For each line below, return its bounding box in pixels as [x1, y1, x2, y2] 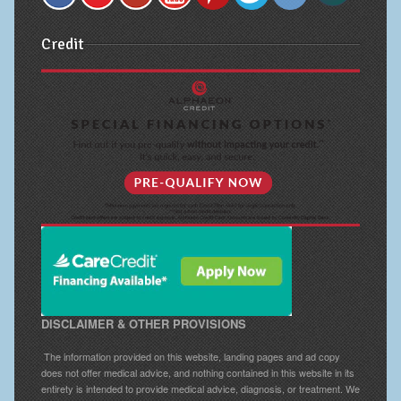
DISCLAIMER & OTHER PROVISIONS [40, 314, 246, 332]
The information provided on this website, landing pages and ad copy [40, 348, 340, 363]
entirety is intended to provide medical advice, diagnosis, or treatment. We [40, 380, 360, 396]
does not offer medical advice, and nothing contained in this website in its [40, 364, 354, 380]
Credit [40, 34, 84, 55]
